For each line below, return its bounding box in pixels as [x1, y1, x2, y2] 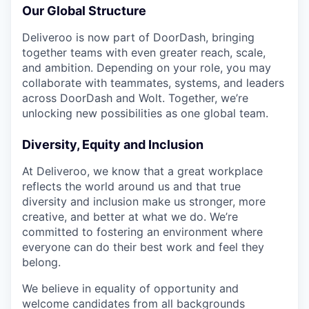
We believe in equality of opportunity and [22, 281, 239, 296]
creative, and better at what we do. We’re [22, 210, 238, 224]
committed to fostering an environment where [22, 225, 263, 239]
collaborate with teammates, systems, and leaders [22, 76, 284, 90]
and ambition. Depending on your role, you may [22, 61, 271, 75]
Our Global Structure [22, 3, 146, 19]
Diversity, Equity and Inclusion [22, 137, 203, 152]
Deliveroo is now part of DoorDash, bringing [22, 30, 255, 45]
